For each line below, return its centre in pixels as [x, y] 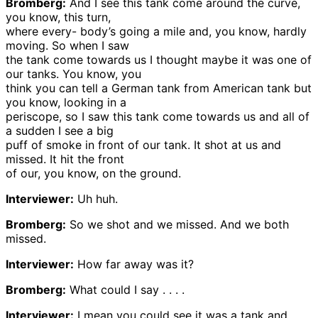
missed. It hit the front [65, 159]
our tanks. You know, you [73, 74]
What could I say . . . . [125, 290]
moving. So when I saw [67, 46]
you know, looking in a [66, 103]
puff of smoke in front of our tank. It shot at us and [143, 145]
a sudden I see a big [60, 131]
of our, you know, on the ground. [93, 174]
